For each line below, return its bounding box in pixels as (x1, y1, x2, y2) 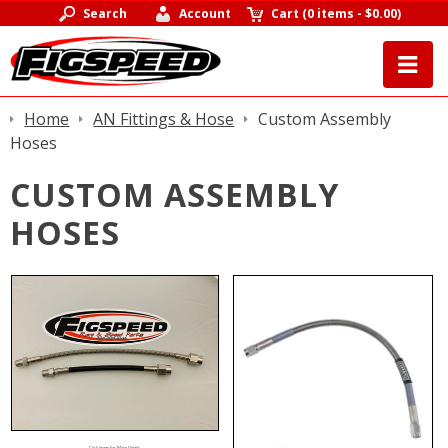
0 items (307, 5, 355, 22)
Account (179, 5, 232, 22)
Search (82, 5, 127, 22)
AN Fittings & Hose (93, 108, 235, 130)
